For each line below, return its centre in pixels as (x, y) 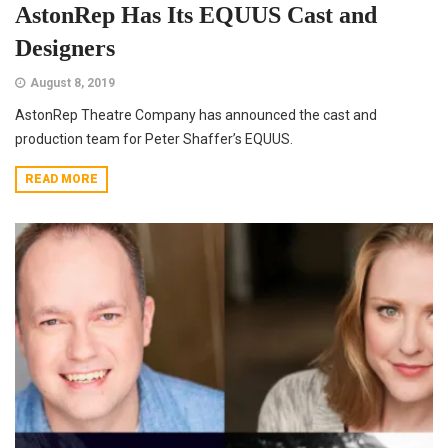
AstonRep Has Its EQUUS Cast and (196, 15)
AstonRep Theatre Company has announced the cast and (196, 115)
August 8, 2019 (72, 83)
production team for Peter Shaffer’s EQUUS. (154, 139)
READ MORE (61, 179)
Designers (65, 48)
